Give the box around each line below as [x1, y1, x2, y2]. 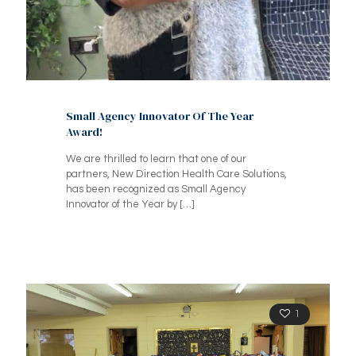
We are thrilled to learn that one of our [66, 153, 246, 164]
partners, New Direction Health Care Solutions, [66, 168, 287, 180]
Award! [66, 123, 103, 140]
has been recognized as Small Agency [66, 183, 246, 195]
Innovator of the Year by [66, 198, 177, 210]
